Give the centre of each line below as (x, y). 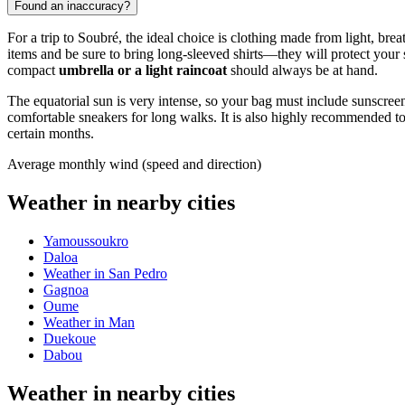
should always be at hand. (302, 71)
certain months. (51, 134)
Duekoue (70, 338)
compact (33, 71)
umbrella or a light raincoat (143, 71)
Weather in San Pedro (105, 273)
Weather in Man (89, 322)
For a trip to (42, 38)
